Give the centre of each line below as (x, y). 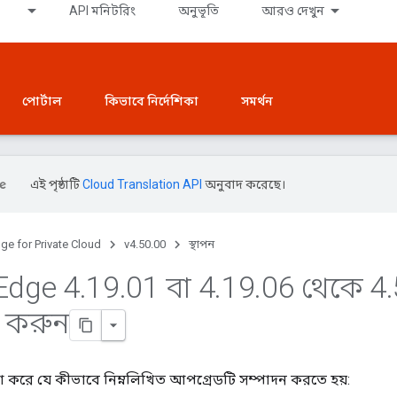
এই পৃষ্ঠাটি (56, 184)
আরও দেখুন (293, 11)
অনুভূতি (198, 11)
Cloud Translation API (142, 184)
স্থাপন (202, 244)
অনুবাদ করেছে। (244, 184)
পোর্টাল (42, 101)
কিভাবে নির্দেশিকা (152, 101)
